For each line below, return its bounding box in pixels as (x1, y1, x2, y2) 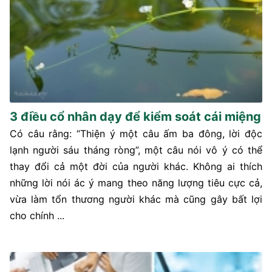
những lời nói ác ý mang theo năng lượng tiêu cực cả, (10, 177, 262, 189)
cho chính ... (10, 209, 64, 222)
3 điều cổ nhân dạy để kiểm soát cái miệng (10, 109, 261, 124)
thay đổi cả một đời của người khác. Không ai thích (10, 160, 262, 173)
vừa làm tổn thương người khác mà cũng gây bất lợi (10, 193, 262, 206)
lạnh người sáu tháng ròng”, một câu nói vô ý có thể (10, 144, 262, 157)
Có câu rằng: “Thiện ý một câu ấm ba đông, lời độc (10, 127, 262, 140)
